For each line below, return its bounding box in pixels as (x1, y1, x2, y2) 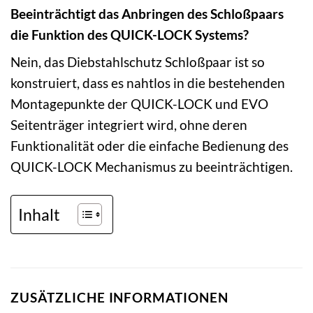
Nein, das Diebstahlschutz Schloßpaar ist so (10, 54, 265, 71)
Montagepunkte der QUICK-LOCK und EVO (10, 96, 268, 112)
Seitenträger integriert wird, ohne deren (10, 117, 247, 133)
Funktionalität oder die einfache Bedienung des (10, 138, 289, 154)
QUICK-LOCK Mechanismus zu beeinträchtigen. (10, 159, 293, 175)
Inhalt (18, 204, 60, 224)
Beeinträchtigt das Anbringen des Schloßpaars (10, 5, 284, 22)
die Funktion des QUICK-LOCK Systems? (10, 26, 249, 43)
